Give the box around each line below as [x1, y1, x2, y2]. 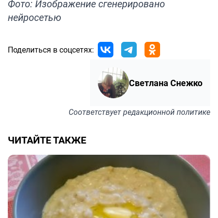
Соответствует [69, 107, 123, 118]
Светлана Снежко [129, 77, 202, 89]
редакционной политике [123, 107, 210, 118]
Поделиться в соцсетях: [8, 44, 94, 55]
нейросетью [8, 11, 61, 24]
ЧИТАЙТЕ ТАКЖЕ [8, 133, 86, 147]
